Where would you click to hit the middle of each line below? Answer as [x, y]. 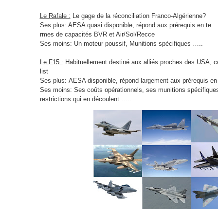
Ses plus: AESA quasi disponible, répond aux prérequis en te [125, 25]
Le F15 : [51, 62]
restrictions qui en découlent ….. [85, 99]
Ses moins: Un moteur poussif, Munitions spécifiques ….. [121, 44]
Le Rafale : [55, 16]
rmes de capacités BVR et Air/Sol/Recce [97, 35]
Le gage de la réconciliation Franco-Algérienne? [138, 16]
